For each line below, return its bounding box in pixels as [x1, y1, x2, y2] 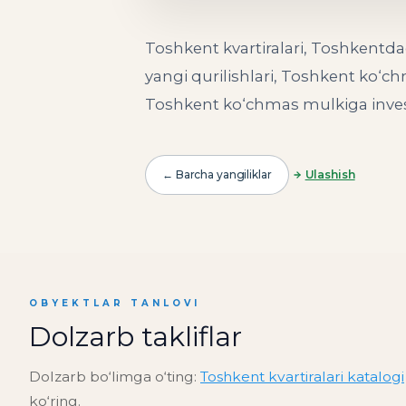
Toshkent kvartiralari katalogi [200, 368, 404, 386]
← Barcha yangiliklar [162, 168, 272, 182]
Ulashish [304, 168, 355, 182]
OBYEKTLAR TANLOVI [29, 297, 200, 310]
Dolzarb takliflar [29, 320, 242, 354]
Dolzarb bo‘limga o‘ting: [29, 368, 200, 386]
